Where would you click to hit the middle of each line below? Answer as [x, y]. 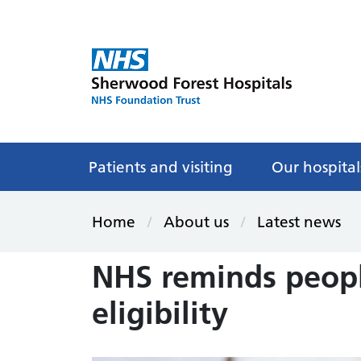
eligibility [160, 313]
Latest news [299, 222]
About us [196, 222]
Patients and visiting [161, 167]
